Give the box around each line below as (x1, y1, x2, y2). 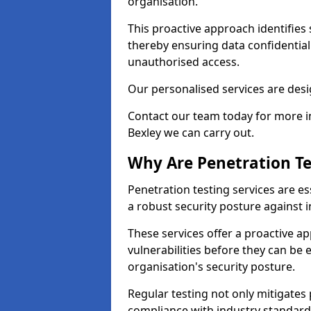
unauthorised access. (128, 54, 239, 69)
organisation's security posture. (128, 259, 295, 274)
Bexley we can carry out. (128, 125, 254, 140)
